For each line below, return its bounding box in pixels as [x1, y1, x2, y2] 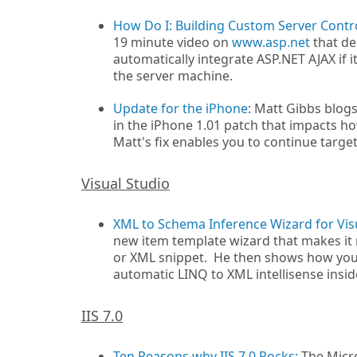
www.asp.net [232, 33, 310, 51]
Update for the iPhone [113, 100, 248, 117]
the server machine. [113, 67, 233, 84]
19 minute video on [113, 33, 232, 51]
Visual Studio [81, 174, 170, 193]
